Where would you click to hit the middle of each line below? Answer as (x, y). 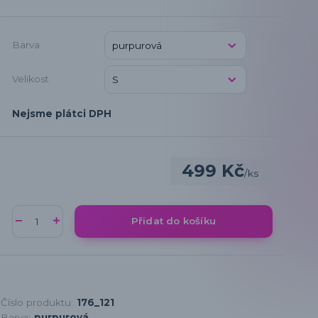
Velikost (30, 79)
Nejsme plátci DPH (61, 113)
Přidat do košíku (173, 221)
